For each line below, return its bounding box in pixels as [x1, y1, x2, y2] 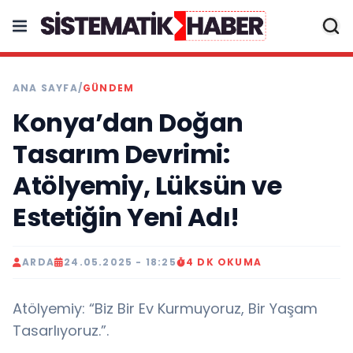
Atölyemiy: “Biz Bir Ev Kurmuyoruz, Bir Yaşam [13, 299, 318, 318]
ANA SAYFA [13, 81, 78, 95]
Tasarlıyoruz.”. [13, 321, 109, 340]
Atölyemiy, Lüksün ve [13, 168, 281, 203]
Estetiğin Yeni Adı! [13, 199, 240, 235]
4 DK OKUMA [186, 255, 262, 269]
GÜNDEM [83, 81, 135, 95]
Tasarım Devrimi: [13, 136, 229, 172]
